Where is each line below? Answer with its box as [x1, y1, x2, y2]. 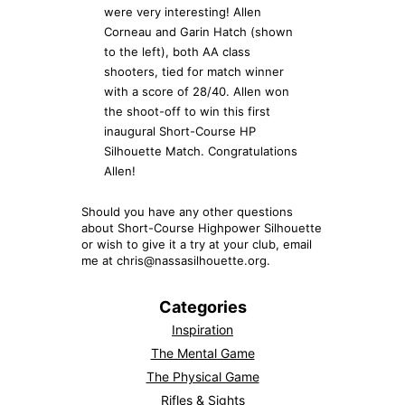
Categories [158, 297, 247, 316]
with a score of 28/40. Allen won [104, 83, 289, 99]
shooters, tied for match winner [104, 63, 284, 79]
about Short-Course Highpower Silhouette [81, 220, 322, 235]
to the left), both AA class [104, 43, 250, 59]
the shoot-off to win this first [104, 103, 270, 118]
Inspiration [172, 321, 233, 337]
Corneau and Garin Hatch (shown [104, 24, 293, 39]
